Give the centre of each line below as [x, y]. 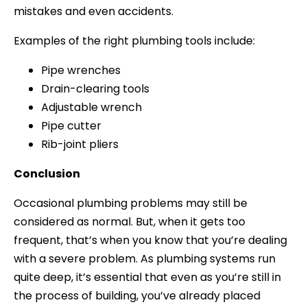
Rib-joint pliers [80, 145]
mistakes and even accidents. [94, 12]
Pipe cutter [71, 126]
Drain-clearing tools [95, 89]
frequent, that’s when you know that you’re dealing [150, 241]
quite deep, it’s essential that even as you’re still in [147, 278]
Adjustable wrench [91, 108]
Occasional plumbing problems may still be [131, 204]
